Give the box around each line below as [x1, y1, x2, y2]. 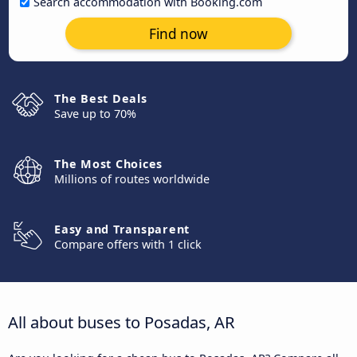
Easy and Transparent [54, 222, 190, 237]
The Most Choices [54, 156, 163, 171]
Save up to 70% [54, 106, 136, 121]
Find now [149, 24, 208, 43]
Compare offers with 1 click [54, 237, 202, 252]
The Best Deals [54, 91, 147, 106]
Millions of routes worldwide [54, 171, 210, 186]
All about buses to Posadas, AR [8, 310, 235, 333]
